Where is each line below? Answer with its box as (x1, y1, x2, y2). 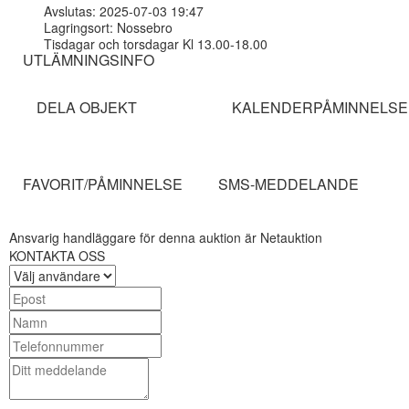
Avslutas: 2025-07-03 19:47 (44, 2, 204, 20)
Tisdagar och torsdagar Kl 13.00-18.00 (44, 35, 267, 53)
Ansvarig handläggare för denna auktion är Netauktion (9, 228, 322, 246)
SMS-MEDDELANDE (218, 173, 359, 194)
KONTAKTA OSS (9, 246, 105, 265)
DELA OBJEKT (37, 97, 137, 118)
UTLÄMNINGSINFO (23, 49, 154, 70)
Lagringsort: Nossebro (44, 18, 173, 37)
